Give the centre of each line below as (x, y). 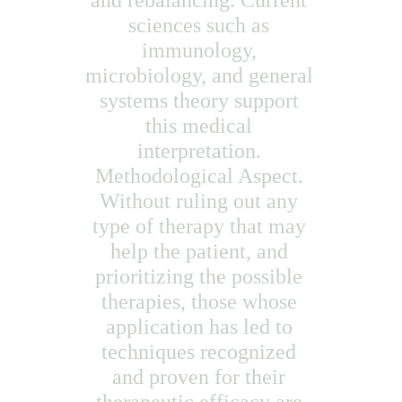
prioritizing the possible (201, 276)
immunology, (201, 50)
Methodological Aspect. (201, 176)
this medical (201, 126)
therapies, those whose (201, 301)
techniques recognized (201, 352)
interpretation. (201, 151)
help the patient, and (201, 251)
